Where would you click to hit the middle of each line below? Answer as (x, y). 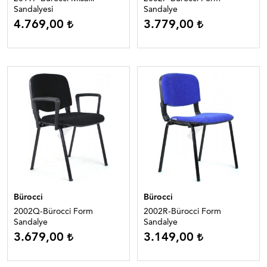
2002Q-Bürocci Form (53, 211)
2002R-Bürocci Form (182, 211)
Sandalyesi (33, 9)
